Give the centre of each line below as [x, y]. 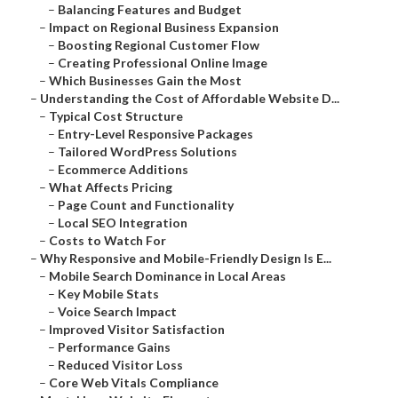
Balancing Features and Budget [150, 10]
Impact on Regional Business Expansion [164, 28]
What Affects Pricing [111, 187]
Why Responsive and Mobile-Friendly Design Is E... [186, 259]
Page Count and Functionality [146, 205]
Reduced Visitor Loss [120, 365]
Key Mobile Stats [108, 294]
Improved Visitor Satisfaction [137, 330]
